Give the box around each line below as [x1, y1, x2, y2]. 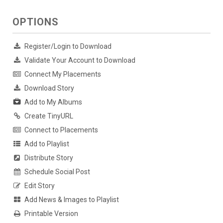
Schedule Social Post [24, 168, 90, 176]
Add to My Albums [24, 98, 82, 107]
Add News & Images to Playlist [24, 196, 119, 204]
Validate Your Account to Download [24, 56, 135, 64]
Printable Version [24, 210, 78, 218]
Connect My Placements [24, 70, 101, 78]
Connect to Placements [24, 126, 98, 134]
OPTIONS [12, 16, 59, 28]
